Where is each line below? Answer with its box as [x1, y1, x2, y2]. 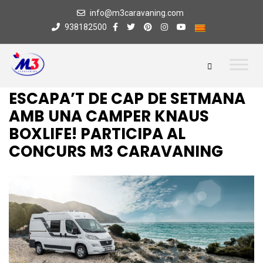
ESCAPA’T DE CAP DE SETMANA [9, 88, 245, 109]
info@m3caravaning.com [89, 8, 184, 18]
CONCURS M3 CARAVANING [9, 141, 223, 162]
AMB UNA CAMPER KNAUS [9, 106, 209, 127]
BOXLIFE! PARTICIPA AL [9, 123, 186, 144]
